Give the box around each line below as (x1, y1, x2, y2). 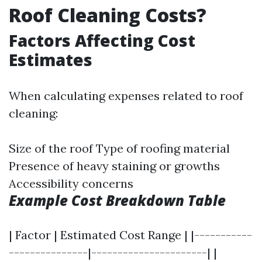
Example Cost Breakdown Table (9, 191, 226, 210)
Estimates (9, 49, 92, 71)
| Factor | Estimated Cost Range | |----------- (9, 227, 252, 242)
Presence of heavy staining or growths (9, 158, 220, 173)
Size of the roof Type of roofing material (9, 141, 230, 156)
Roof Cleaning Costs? (9, 2, 206, 27)
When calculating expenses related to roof (9, 88, 243, 103)
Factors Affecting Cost (9, 29, 195, 51)
